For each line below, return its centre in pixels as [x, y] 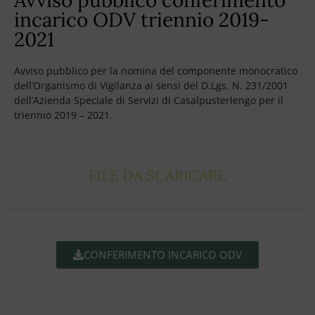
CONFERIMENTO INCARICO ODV [163, 254]
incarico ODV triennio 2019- [142, 19]
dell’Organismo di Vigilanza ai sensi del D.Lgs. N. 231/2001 [151, 85]
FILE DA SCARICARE [157, 175]
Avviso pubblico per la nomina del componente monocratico [156, 70]
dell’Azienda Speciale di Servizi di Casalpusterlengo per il [149, 100]
